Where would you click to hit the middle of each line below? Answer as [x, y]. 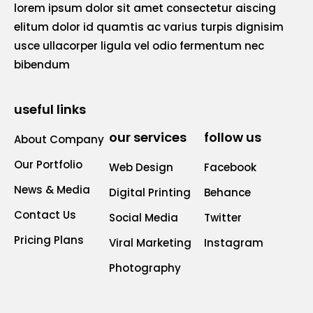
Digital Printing [150, 193]
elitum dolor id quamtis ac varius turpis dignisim [149, 27]
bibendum [42, 65]
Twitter [223, 218]
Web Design [141, 168]
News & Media [52, 190]
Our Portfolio [48, 165]
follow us [233, 138]
